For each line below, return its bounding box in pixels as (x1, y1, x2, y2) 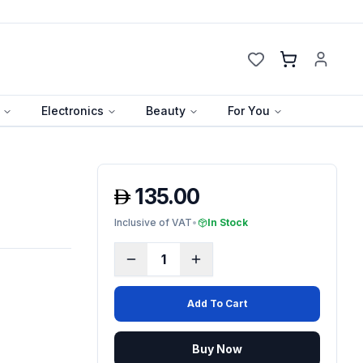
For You (228, 103, 270, 117)
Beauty (146, 103, 186, 117)
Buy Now (191, 341, 242, 356)
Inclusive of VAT (113, 216, 192, 228)
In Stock (207, 216, 248, 228)
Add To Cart (186, 297, 247, 310)
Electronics (41, 103, 104, 117)
